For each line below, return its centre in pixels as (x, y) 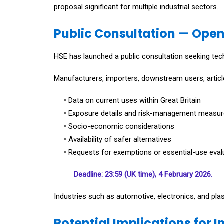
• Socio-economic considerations (119, 126)
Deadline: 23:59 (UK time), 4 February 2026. (143, 174)
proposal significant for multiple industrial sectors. (136, 7)
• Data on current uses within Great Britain (132, 100)
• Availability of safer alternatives (118, 139)
